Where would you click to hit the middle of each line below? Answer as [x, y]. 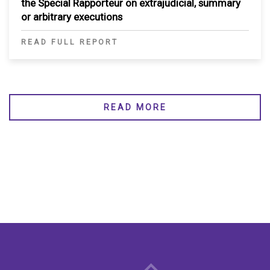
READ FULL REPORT [70, 42]
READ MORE [135, 108]
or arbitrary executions [72, 17]
